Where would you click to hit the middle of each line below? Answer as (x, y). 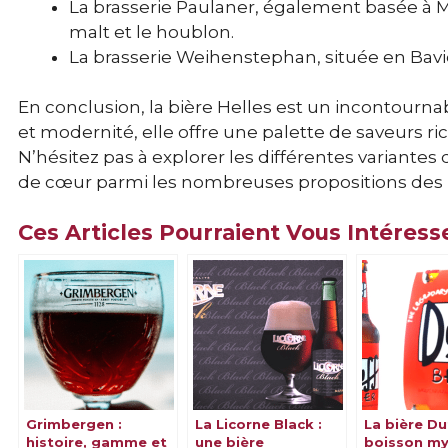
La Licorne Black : (258, 423)
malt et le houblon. (151, 31)
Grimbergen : (74, 423)
